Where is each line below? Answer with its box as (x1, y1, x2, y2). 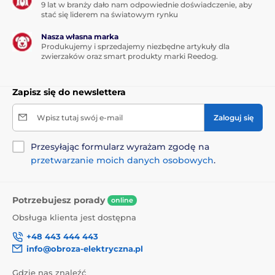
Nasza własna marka (41, 31, 118, 41)
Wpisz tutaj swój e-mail (37, 112, 123, 122)
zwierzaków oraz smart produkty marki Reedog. (41, 51, 218, 61)
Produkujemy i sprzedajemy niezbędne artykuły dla (41, 41, 230, 51)
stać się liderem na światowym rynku (41, 9, 178, 19)
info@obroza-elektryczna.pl (26, 244, 143, 254)
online (111, 196, 133, 205)
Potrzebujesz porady (12, 194, 107, 206)
